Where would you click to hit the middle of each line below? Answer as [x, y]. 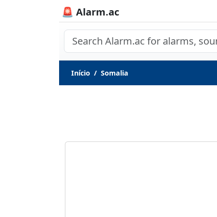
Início [81, 73]
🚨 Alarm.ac [90, 12]
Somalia [115, 73]
